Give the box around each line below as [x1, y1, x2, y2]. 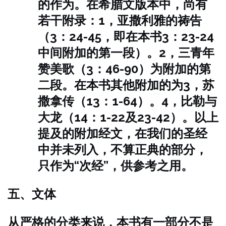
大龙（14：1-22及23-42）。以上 [38, 110, 218, 125]
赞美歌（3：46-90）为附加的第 [38, 62, 211, 76]
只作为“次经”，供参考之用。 [38, 158, 193, 173]
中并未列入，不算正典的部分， [38, 142, 207, 157]
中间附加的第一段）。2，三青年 [38, 45, 214, 60]
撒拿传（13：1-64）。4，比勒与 [38, 94, 217, 108]
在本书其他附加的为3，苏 [74, 78, 214, 92]
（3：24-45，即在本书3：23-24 [38, 29, 214, 44]
